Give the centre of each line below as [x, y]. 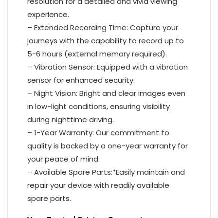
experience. [48, 14]
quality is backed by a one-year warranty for [108, 146]
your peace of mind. [64, 159]
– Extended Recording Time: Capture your [103, 27]
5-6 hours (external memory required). [97, 54]
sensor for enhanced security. [81, 80]
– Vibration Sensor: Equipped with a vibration [108, 67]
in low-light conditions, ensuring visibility [99, 106]
